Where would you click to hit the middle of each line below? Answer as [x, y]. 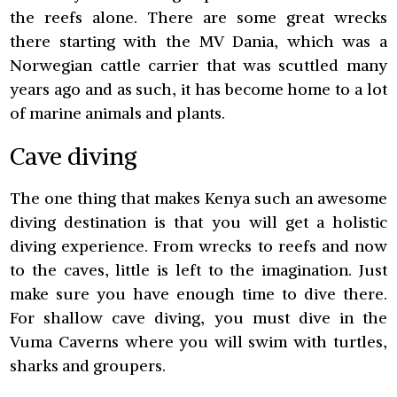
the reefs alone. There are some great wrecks [198, 18]
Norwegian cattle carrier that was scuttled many [198, 66]
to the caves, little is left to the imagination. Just [198, 270]
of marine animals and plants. [118, 113]
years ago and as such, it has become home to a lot [198, 90]
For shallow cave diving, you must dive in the [198, 318]
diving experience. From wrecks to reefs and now [198, 246]
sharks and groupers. [88, 366]
